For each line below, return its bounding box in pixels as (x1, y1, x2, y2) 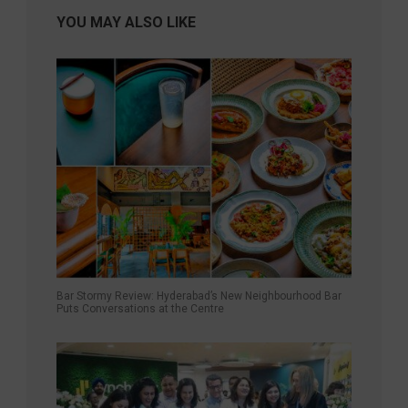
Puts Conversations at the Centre (56, 302, 224, 316)
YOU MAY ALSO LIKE (56, 14, 196, 32)
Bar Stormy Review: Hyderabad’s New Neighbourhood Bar (56, 290, 342, 303)
